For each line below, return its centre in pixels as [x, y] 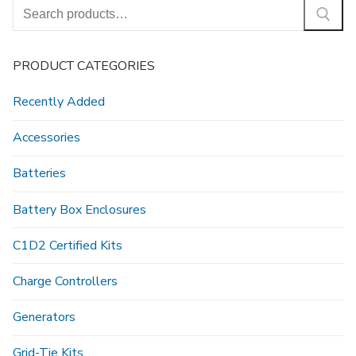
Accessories [46, 138]
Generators [44, 317]
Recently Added [59, 102]
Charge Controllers [65, 281]
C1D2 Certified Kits [68, 245]
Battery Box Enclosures [79, 209]
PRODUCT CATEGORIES [84, 66]
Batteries [39, 174]
